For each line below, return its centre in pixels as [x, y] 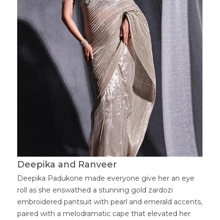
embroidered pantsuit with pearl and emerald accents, [110, 202]
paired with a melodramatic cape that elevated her [104, 214]
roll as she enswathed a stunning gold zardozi [95, 190]
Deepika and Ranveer [67, 165]
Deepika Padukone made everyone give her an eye [106, 178]
